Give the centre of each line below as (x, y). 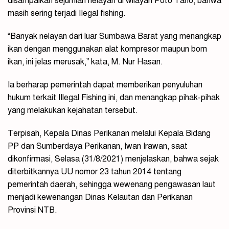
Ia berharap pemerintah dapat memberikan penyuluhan (105, 85)
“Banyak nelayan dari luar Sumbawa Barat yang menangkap (114, 37)
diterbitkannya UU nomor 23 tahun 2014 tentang (95, 172)
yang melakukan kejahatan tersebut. (73, 111)
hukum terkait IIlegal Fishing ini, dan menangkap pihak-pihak (114, 98)
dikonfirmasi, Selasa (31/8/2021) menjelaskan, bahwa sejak (113, 159)
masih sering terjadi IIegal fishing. (67, 14)
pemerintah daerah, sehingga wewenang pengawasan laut (112, 185)
